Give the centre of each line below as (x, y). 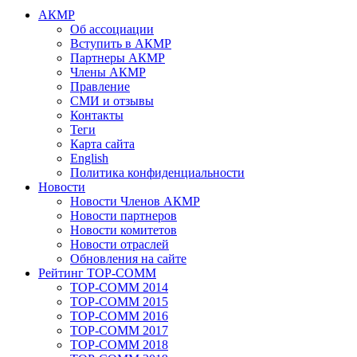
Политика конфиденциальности (157, 173)
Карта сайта (102, 144)
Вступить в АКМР (121, 44)
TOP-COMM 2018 (119, 345)
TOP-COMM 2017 (119, 331)
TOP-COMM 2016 (119, 316)
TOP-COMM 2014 (119, 288)
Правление (100, 87)
